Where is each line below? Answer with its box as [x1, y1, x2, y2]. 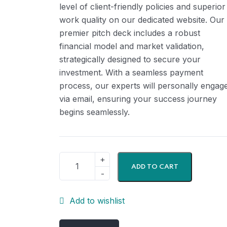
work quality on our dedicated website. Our [59, 15, 224, 25]
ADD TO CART [131, 164, 178, 170]
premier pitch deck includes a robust [59, 28, 200, 38]
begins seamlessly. [59, 107, 130, 117]
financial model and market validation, [59, 41, 204, 51]
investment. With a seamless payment [59, 67, 203, 78]
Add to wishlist [69, 196, 125, 206]
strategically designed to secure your [59, 54, 201, 64]
